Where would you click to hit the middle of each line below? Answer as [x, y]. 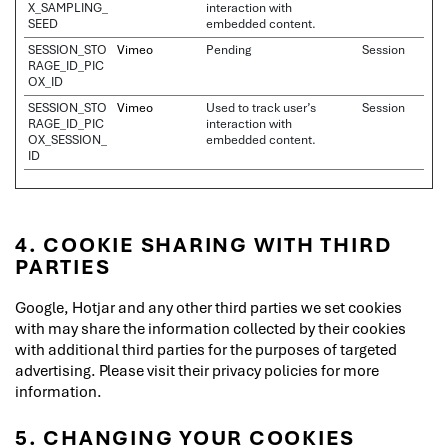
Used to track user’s [261, 107]
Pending [228, 49]
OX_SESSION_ [67, 139]
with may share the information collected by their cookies [210, 328]
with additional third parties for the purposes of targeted [206, 349]
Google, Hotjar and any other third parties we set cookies [208, 307]
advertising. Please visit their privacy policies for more [197, 370]
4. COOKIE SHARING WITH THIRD [204, 244]
